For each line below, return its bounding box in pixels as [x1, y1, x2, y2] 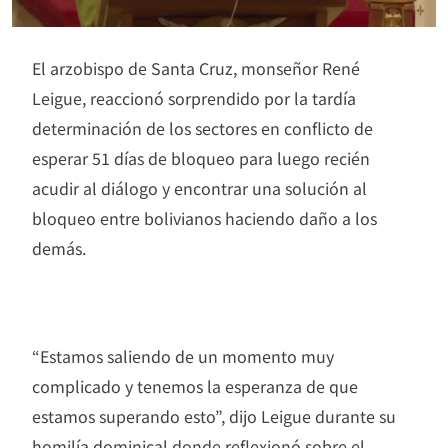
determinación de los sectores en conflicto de [32, 115, 373, 140]
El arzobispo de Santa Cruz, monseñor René [32, 55, 360, 80]
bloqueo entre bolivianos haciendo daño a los [32, 205, 377, 230]
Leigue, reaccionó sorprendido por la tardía [32, 85, 356, 110]
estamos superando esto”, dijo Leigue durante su [32, 403, 396, 428]
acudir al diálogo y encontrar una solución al [32, 175, 367, 200]
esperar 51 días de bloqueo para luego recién [32, 145, 370, 170]
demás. [32, 235, 86, 260]
